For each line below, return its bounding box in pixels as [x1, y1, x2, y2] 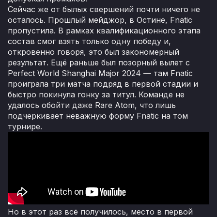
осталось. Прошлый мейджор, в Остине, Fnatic [8, 15, 192, 25]
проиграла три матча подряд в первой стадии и [8, 78, 198, 89]
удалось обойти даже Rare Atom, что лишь [8, 100, 176, 110]
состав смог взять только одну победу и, [8, 36, 171, 46]
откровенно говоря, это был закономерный [8, 46, 179, 57]
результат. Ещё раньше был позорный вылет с [8, 57, 190, 67]
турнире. [8, 121, 42, 131]
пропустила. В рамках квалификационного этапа [8, 25, 201, 35]
